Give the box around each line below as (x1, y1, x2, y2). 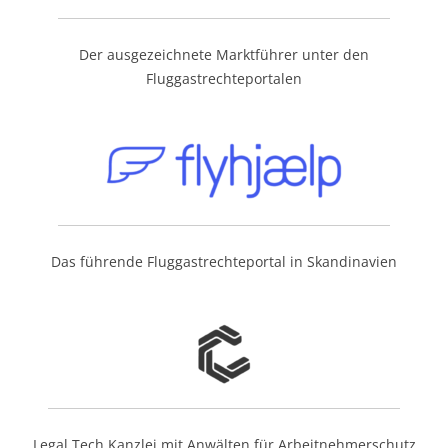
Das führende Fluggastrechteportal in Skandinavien (51, 252, 397, 271)
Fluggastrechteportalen (146, 69, 302, 88)
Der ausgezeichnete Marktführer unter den (79, 45, 369, 64)
